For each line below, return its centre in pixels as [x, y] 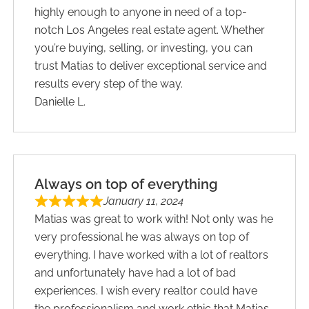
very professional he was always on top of [142, 237]
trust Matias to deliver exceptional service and [151, 66]
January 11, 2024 [144, 201]
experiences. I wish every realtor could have [146, 290]
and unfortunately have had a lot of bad [136, 272]
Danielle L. [60, 101]
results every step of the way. [109, 83]
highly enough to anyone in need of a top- [141, 12]
